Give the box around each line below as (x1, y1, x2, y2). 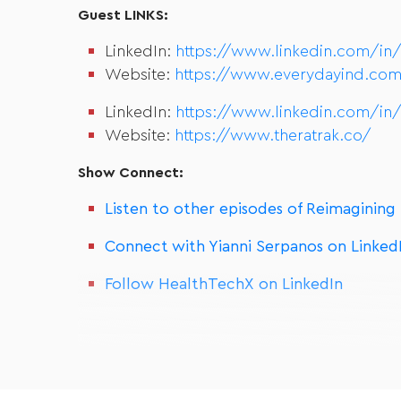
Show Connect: (78, 166, 183, 180)
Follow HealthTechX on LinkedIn (105, 277, 343, 293)
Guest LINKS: (78, 8, 168, 22)
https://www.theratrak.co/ (175, 128, 371, 144)
